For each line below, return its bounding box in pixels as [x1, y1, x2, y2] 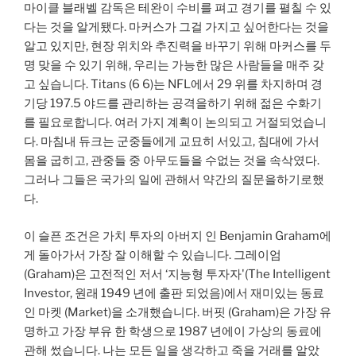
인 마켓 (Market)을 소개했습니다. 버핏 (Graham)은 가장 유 [24, 304, 331, 319]
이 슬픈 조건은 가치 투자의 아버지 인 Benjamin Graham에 [24, 228, 331, 243]
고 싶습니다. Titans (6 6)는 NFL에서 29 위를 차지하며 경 [24, 77, 323, 92]
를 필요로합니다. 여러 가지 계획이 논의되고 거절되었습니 [24, 115, 327, 130]
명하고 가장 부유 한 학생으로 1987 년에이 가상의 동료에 [24, 323, 322, 339]
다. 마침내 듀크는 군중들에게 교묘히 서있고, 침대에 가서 [24, 134, 319, 149]
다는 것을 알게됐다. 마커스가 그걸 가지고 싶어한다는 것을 [24, 20, 329, 35]
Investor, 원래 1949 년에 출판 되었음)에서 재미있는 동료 [24, 285, 324, 300]
